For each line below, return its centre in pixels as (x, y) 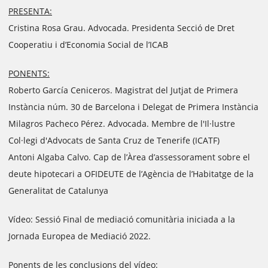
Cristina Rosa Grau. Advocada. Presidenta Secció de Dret (121, 28)
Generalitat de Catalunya (58, 191)
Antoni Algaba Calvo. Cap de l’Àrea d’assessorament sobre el (129, 157)
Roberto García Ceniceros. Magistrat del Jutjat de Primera (123, 90)
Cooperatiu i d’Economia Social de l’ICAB (88, 45)
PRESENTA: (30, 11)
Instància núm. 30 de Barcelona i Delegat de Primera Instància (133, 107)
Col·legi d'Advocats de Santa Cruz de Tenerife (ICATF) (114, 140)
